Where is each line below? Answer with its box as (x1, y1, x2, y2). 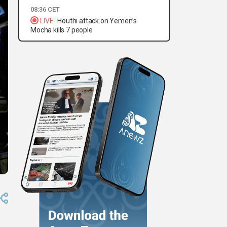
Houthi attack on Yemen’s (57, 17, 137, 25)
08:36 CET (30, 6, 60, 14)
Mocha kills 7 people (30, 26, 93, 34)
